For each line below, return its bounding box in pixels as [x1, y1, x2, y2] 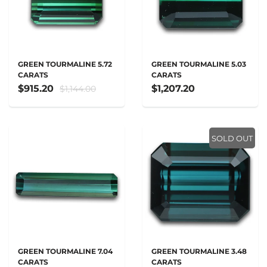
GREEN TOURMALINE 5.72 [18, 60, 112, 69]
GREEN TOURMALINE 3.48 [151, 247, 247, 256]
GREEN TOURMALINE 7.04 [18, 247, 113, 256]
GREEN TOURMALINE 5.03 [151, 60, 246, 69]
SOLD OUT [212, 133, 253, 143]
